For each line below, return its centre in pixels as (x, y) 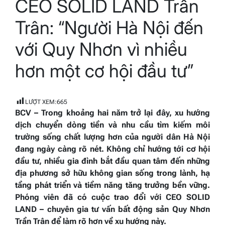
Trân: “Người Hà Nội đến (109, 28)
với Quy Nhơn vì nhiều (101, 49)
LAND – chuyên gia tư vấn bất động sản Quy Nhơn (113, 209)
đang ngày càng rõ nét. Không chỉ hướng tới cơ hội (113, 149)
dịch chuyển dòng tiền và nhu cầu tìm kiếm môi (113, 125)
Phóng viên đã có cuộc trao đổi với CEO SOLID (113, 197)
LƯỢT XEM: (41, 102)
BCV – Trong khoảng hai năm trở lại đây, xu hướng (113, 113)
